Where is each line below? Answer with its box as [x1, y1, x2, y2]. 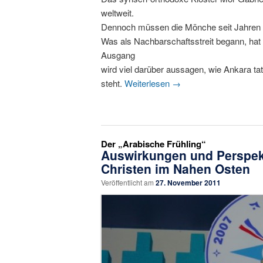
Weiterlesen [124, 77, 172, 90]
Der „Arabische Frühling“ [101, 137, 206, 151]
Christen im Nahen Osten [101, 160, 250, 178]
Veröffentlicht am [101, 177, 156, 188]
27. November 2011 [156, 177, 221, 188]
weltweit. [101, 6, 134, 19]
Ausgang [101, 49, 135, 62]
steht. [101, 77, 124, 90]
